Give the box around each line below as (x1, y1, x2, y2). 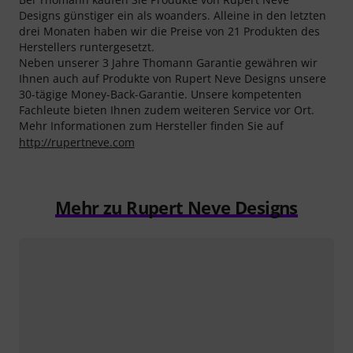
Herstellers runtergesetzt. (19, 39, 154, 54)
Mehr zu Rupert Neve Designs (55, 195, 298, 219)
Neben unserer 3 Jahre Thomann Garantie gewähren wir (19, 54, 318, 70)
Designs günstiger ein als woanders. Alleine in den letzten (19, 7, 326, 23)
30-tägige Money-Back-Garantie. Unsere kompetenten (19, 86, 302, 102)
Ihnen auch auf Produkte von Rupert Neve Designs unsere (19, 70, 326, 86)
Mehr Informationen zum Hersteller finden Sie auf (19, 117, 284, 133)
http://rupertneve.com (19, 134, 135, 150)
